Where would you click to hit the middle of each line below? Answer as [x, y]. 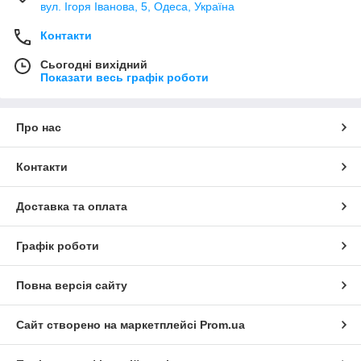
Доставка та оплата [72, 206]
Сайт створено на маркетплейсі [108, 324]
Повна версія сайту [72, 285]
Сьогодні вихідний [94, 64]
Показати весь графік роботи [124, 77]
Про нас [39, 127]
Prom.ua [222, 324]
